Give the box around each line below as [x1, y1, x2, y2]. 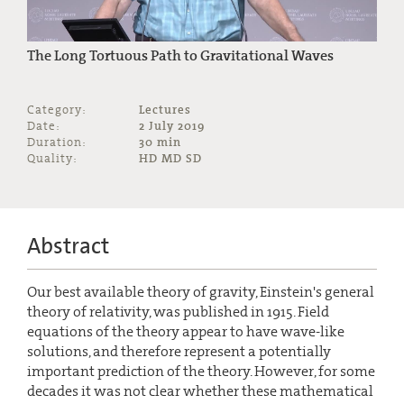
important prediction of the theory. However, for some [27, 361, 375, 381]
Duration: [27, 133, 87, 150]
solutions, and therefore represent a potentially [27, 341, 331, 361]
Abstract [27, 230, 109, 261]
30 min [139, 133, 181, 150]
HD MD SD [139, 150, 202, 166]
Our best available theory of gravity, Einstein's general [27, 281, 374, 301]
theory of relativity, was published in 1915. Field [27, 301, 329, 321]
